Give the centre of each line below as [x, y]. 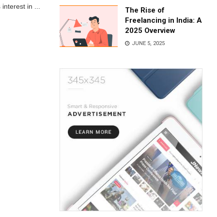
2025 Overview [150, 31]
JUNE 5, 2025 [148, 43]
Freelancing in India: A [164, 20]
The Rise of [145, 10]
